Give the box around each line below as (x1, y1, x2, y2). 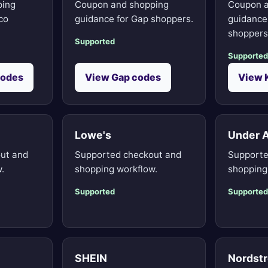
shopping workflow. (75, 163, 157, 175)
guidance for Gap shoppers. (75, 13, 193, 25)
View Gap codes (85, 71, 161, 84)
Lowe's (75, 129, 111, 142)
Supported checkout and (75, 148, 181, 160)
